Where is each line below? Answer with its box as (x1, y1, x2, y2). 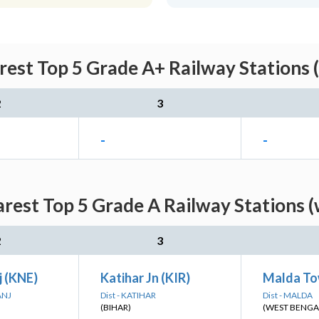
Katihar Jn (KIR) (100, 270, 190, 286)
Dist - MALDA (263, 290, 313, 300)
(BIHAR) (100, 302, 131, 313)
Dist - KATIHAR (100, 290, 156, 300)
